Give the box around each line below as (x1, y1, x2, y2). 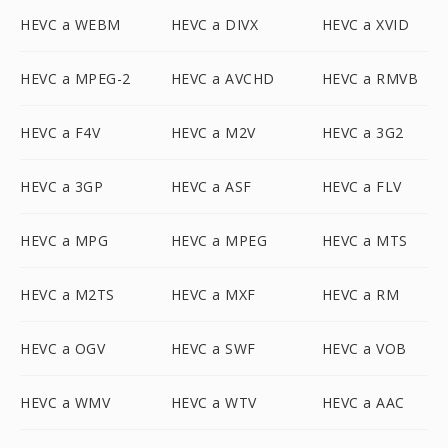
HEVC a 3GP (20, 177, 103, 196)
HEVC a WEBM (20, 15, 121, 34)
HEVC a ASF (170, 177, 252, 196)
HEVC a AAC (321, 393, 405, 412)
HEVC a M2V (170, 123, 256, 142)
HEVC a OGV (20, 339, 105, 358)
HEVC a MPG (20, 231, 108, 250)
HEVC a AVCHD (170, 69, 275, 88)
